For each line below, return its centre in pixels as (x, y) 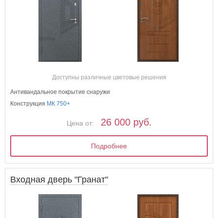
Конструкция (29, 104)
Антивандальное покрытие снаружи (60, 92)
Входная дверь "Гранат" (59, 180)
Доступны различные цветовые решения (109, 78)
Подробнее (109, 146)
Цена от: (80, 123)
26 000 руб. (126, 122)
